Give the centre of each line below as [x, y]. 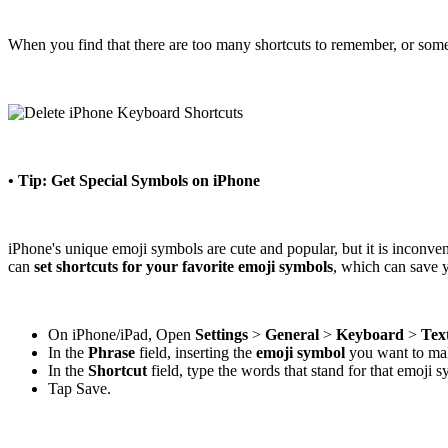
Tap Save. [79, 389]
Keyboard [370, 335]
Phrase [111, 353]
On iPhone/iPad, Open [121, 335]
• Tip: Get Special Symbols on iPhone [134, 181]
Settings [221, 335]
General [292, 335]
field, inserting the [195, 353]
